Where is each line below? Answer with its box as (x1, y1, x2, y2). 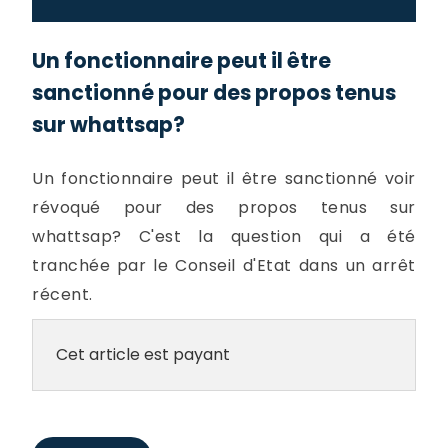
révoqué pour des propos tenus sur (32, 195, 416, 219)
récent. (32, 282, 93, 306)
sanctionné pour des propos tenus (32, 78, 397, 108)
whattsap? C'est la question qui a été (32, 224, 416, 248)
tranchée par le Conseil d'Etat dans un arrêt (32, 253, 416, 277)
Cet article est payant (55, 342, 230, 366)
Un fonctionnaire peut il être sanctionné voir (32, 166, 416, 190)
